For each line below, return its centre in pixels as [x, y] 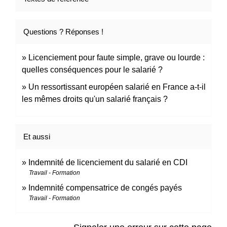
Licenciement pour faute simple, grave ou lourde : [117, 58]
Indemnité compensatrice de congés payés [105, 188]
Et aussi [37, 137]
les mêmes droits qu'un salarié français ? [95, 99]
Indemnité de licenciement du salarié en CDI [108, 163]
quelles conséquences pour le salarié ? [92, 70]
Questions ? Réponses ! [63, 32]
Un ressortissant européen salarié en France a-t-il [117, 87]
